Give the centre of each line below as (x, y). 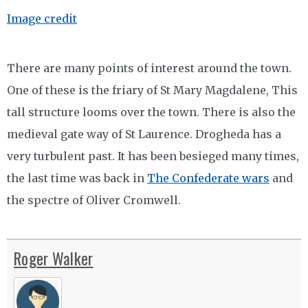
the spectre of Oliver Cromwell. (94, 200)
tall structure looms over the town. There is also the (151, 112)
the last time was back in (77, 178)
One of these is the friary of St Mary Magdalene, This (152, 90)
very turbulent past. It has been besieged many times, (153, 156)
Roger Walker (54, 258)
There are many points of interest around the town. (149, 68)
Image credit (42, 19)
